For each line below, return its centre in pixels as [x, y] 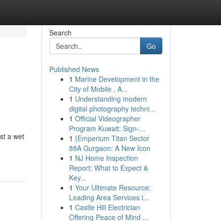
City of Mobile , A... [98, 89]
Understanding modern [111, 99]
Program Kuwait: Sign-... [107, 128]
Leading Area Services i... [109, 197]
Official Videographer [108, 118]
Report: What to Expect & [108, 168]
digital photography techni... [112, 109]
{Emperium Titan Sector [112, 138]
